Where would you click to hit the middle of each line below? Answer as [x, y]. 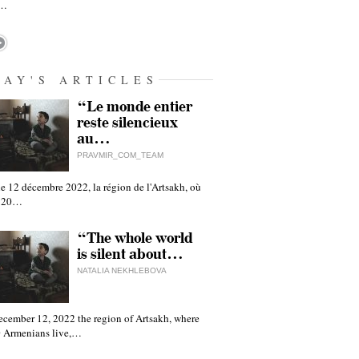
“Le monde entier [135, 107]
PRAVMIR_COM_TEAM [120, 155]
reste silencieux [127, 123]
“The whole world [135, 238]
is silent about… [130, 254]
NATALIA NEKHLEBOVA [122, 270]
